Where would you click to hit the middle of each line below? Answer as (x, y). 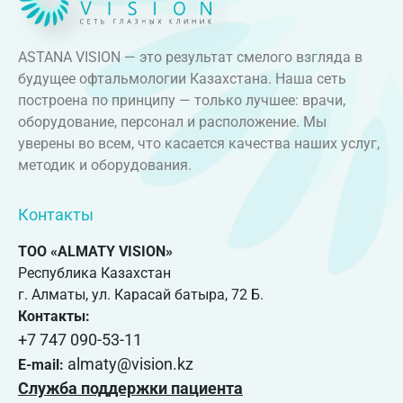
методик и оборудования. (105, 165)
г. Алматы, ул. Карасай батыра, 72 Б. (141, 295)
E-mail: (43, 365)
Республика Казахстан (94, 273)
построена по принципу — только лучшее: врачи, (182, 100)
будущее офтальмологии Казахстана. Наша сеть (182, 78)
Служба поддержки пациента (130, 389)
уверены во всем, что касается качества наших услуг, (199, 143)
